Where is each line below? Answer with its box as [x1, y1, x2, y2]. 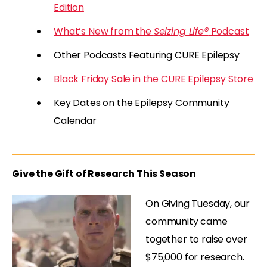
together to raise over [145, 232, 247, 246]
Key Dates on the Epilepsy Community [54, 95, 229, 110]
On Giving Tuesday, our [145, 196, 250, 210]
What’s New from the [54, 24, 154, 38]
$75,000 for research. [145, 250, 244, 264]
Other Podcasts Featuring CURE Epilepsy [54, 48, 240, 62]
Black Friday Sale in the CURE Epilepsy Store [54, 72, 253, 86]
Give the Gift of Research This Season [12, 166, 197, 181]
